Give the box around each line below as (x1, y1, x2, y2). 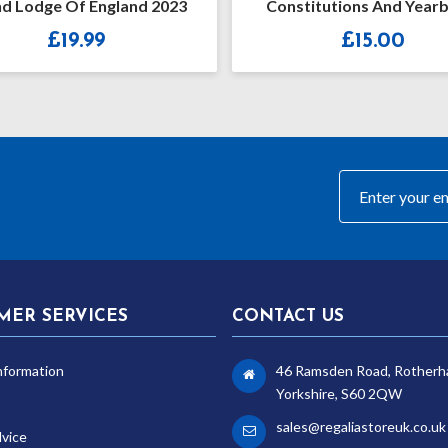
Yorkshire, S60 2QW (276, 384, 402, 402)
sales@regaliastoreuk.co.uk (276, 417, 446, 435)
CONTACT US (232, 307, 344, 325)
